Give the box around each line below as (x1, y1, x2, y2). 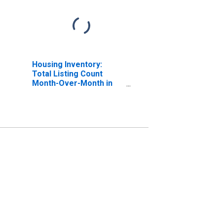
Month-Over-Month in (32, 78, 112, 88)
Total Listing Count (32, 69, 103, 78)
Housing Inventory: (32, 59, 102, 69)
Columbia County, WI (32, 87, 107, 97)
